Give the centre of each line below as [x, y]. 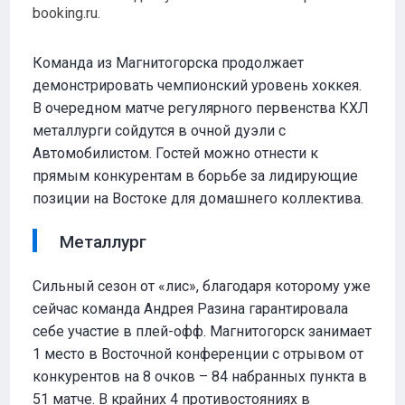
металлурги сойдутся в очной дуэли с [160, 131]
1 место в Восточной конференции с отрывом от [198, 354]
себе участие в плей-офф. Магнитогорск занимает [202, 331]
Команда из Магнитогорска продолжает [169, 63]
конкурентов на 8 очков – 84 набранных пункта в [200, 377]
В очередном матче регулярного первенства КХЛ [201, 108]
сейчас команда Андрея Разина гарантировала [191, 309]
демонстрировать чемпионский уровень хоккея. [198, 85]
